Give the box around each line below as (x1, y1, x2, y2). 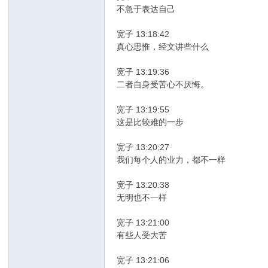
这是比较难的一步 (117, 117, 184, 127)
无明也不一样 (117, 193, 167, 203)
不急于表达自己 (117, 4, 176, 14)
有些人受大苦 (117, 230, 167, 240)
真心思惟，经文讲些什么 (117, 42, 209, 52)
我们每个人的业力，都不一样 (117, 155, 226, 165)
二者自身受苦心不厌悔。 (117, 80, 209, 90)
